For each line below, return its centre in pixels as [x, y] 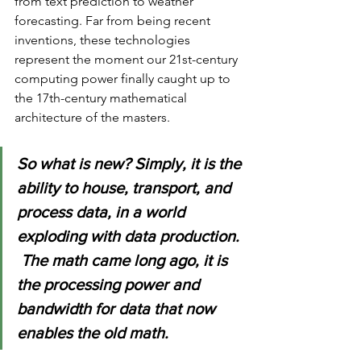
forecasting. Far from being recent [114, 21]
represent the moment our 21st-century [128, 60]
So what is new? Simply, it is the [131, 164]
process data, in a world [103, 212]
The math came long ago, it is [124, 261]
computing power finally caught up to [124, 79]
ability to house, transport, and [126, 188]
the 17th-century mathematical [102, 98]
